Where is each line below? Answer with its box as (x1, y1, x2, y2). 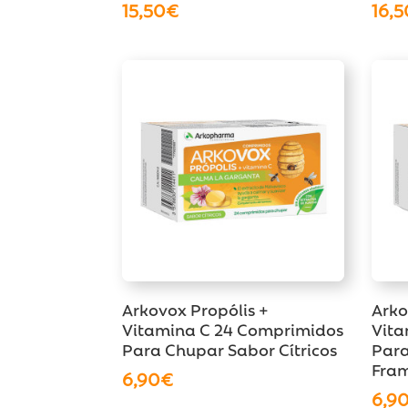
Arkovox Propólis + (122, 296, 270, 321)
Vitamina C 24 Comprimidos (122, 316, 344, 341)
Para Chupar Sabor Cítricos (122, 336, 338, 361)
